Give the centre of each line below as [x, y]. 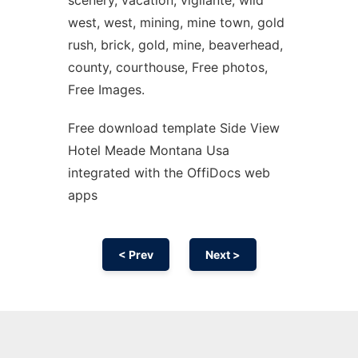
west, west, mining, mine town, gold [176, 22]
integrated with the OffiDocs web [169, 173]
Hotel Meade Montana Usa [148, 150]
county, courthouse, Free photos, [167, 67]
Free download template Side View [173, 128]
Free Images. [106, 89]
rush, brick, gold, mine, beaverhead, [175, 45]
